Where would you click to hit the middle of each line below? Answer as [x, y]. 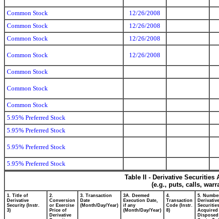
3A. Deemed [136, 196]
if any [129, 205]
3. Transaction [96, 196]
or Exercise [62, 205]
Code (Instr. [179, 205]
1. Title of [17, 196]
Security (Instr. [23, 205]
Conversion [62, 200]
